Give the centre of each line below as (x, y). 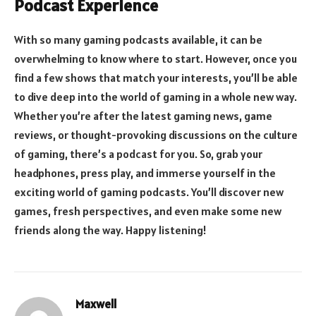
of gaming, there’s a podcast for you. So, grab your (138, 153)
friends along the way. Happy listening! (110, 230)
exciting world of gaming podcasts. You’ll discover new (149, 192)
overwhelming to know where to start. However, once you (156, 58)
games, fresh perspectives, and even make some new (148, 211)
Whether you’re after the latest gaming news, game (143, 115)
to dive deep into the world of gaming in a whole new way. (156, 96)
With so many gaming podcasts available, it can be (138, 39)
